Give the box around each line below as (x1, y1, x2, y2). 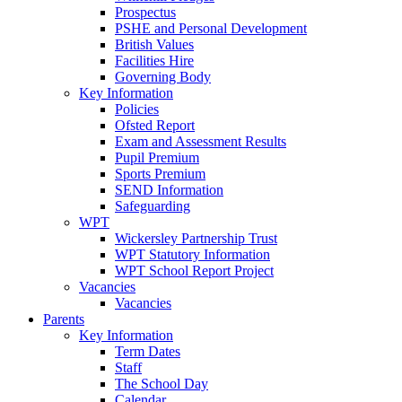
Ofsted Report (115, 117, 195, 133)
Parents (43, 310, 84, 327)
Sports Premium (115, 165, 205, 181)
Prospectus (115, 4, 176, 20)
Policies (115, 100, 159, 117)
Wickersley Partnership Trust (115, 230, 277, 246)
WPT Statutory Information (115, 246, 270, 262)
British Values (115, 36, 194, 52)
